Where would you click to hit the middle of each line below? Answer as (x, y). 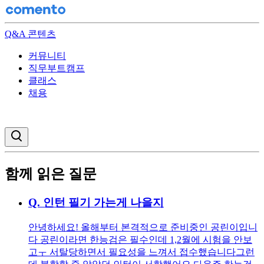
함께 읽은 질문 (51, 174)
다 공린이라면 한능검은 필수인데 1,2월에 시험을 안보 (140, 239)
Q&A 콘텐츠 (30, 34)
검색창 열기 (43, 133)
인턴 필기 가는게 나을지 (103, 202)
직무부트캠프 (57, 68)
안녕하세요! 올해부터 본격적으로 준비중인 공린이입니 (143, 227)
